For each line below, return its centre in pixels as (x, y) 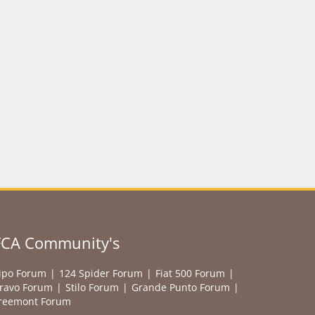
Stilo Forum (92, 287)
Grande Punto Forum (180, 287)
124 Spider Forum (101, 273)
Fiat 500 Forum (190, 273)
